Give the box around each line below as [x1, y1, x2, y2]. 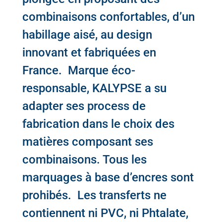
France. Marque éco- [22, 63, 135, 78]
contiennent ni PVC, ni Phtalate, [22, 206, 188, 221]
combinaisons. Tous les [22, 153, 147, 167]
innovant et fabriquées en [22, 46, 156, 60]
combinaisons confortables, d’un [22, 10, 195, 24]
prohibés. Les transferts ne [22, 188, 166, 203]
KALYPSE [92, 81, 145, 96]
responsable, [22, 81, 92, 96]
